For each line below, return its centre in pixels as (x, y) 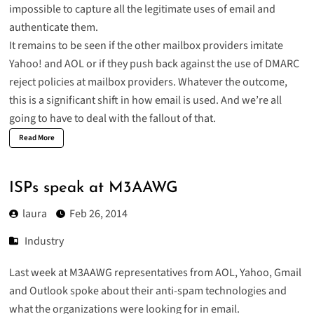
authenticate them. (53, 27)
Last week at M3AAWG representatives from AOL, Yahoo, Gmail (155, 272)
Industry (45, 241)
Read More (36, 137)
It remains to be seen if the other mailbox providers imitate (146, 45)
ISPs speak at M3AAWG (93, 189)
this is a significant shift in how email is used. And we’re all (145, 100)
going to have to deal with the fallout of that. (112, 118)
